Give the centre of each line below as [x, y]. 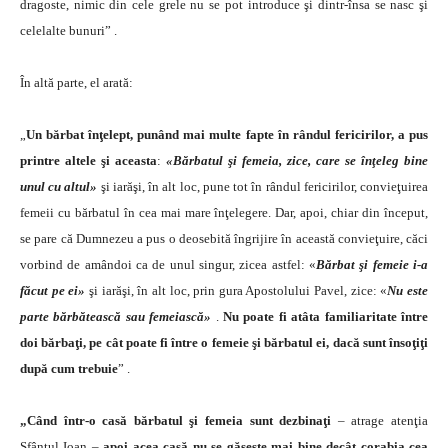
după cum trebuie [69, 368]
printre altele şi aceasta [88, 160]
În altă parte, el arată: [76, 82]
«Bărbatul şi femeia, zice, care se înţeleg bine [294, 160]
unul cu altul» [59, 186]
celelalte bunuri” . [68, 30]
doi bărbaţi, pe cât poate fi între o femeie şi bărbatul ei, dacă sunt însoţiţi [224, 342]
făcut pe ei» [53, 290]
